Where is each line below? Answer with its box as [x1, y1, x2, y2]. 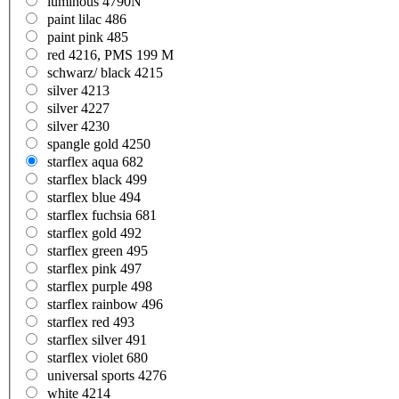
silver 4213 [47, 83, 110, 99]
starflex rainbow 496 [47, 297, 163, 313]
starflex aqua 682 [47, 154, 143, 170]
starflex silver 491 [47, 332, 147, 348]
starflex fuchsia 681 [47, 208, 157, 224]
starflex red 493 [47, 314, 134, 330]
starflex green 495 [47, 243, 148, 259]
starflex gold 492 [47, 225, 142, 241]
